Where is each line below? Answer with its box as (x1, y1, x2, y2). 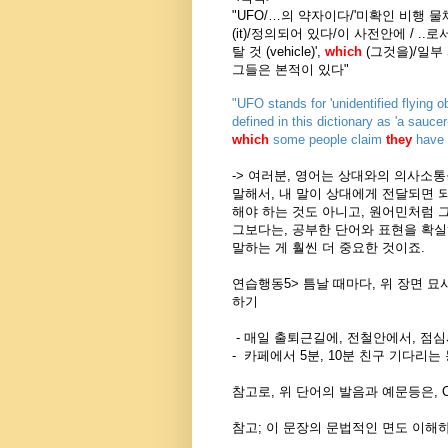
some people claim (269, 131, 386, 147)
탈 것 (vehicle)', (232, 43, 325, 59)
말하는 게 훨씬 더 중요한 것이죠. (232, 239, 425, 255)
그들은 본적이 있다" (232, 61, 349, 77)
